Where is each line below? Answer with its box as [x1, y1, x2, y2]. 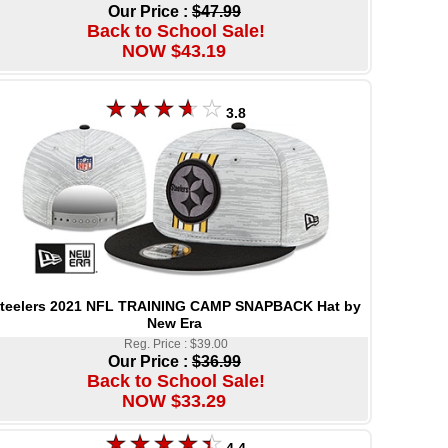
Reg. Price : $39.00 [123, 336, 228, 351]
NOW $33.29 [121, 390, 226, 411]
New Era [147, 314, 202, 331]
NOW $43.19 [121, 40, 226, 61]
